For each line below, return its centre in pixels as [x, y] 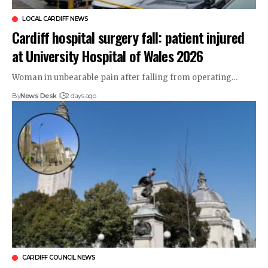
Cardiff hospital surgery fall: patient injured [128, 37]
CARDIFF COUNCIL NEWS [59, 257]
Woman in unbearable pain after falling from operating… [125, 78]
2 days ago [81, 96]
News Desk [39, 96]
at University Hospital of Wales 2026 [108, 56]
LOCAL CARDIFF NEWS [55, 19]
